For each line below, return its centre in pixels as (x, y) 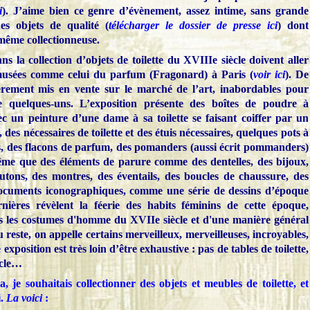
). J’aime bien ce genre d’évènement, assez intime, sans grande (155, 10)
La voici (24, 298)
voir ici (269, 74)
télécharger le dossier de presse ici (193, 25)
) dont (293, 25)
